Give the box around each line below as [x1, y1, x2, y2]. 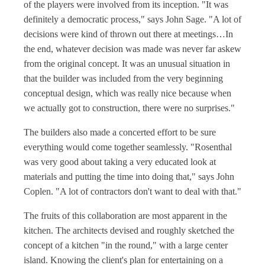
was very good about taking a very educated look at [24, 157, 216, 167]
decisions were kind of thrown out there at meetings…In [24, 29, 233, 39]
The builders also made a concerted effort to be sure [24, 127, 216, 137]
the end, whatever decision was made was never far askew [24, 44, 241, 54]
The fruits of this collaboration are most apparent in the [24, 211, 227, 221]
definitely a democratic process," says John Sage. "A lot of [24, 14, 241, 24]
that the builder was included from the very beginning [24, 73, 223, 83]
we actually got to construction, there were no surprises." [24, 103, 235, 113]
